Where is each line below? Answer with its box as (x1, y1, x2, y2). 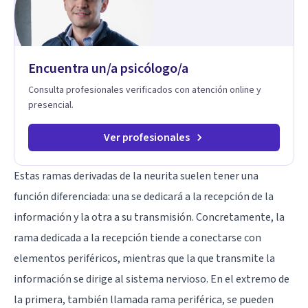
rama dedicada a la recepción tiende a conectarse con (14, 230, 261, 245)
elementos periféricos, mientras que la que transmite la (14, 250, 275, 266)
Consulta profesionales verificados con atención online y (28, 82, 261, 97)
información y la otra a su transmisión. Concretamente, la (14, 209, 285, 225)
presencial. (28, 98, 74, 112)
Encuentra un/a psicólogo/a (28, 58, 188, 78)
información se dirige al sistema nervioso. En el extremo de (14, 271, 289, 287)
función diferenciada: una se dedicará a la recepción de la (14, 188, 274, 204)
